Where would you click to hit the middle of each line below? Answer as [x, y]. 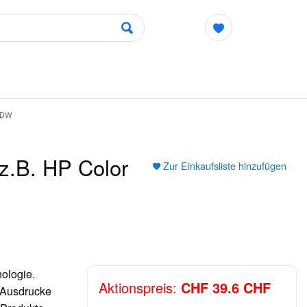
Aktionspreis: [139, 287]
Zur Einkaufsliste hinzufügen [224, 165]
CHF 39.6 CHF [225, 287]
